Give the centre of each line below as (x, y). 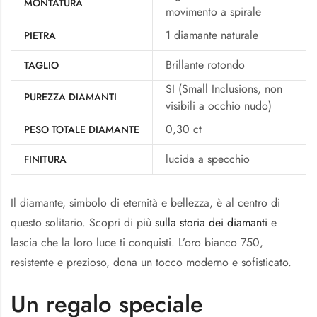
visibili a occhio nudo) (219, 106)
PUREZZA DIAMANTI (70, 97)
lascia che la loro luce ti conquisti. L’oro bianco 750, (137, 243)
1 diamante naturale (212, 35)
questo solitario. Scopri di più (83, 223)
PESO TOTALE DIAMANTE (82, 130)
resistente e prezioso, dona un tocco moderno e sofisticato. (151, 263)
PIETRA (40, 36)
